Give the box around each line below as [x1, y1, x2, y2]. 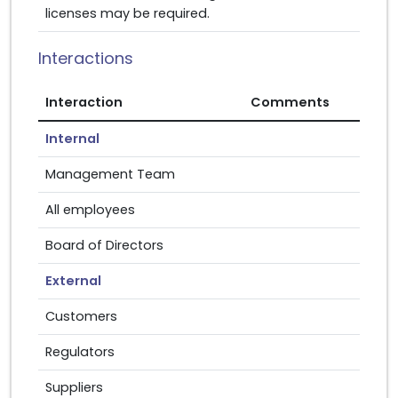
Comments [251, 93, 330, 111]
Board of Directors [45, 236, 163, 254]
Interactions [38, 47, 133, 69]
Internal [45, 130, 99, 147]
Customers [45, 307, 117, 325]
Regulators [45, 343, 115, 361]
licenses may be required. [45, 4, 210, 22]
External [45, 272, 101, 290]
